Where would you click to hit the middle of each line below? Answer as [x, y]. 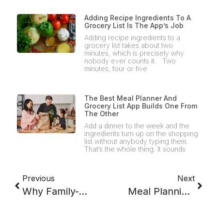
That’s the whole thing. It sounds [135, 149]
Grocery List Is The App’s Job [134, 26]
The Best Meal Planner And [130, 98]
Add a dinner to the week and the [137, 126]
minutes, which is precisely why [134, 53]
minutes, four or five [116, 69]
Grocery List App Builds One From [140, 106]
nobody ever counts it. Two [130, 61]
